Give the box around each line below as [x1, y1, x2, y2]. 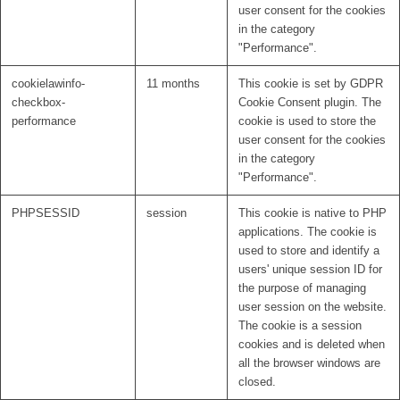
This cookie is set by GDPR [238, 77, 383, 91]
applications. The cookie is [238, 225, 377, 239]
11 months [146, 77, 200, 91]
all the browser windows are [238, 356, 380, 371]
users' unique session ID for [238, 262, 382, 277]
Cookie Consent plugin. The [238, 96, 381, 110]
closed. [238, 375, 276, 389]
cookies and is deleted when [238, 337, 385, 352]
